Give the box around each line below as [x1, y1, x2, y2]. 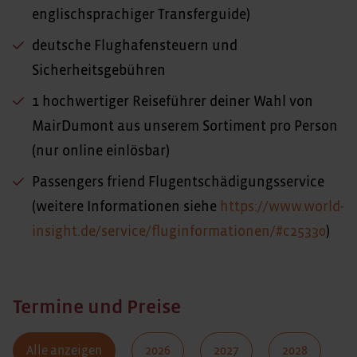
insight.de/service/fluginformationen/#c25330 [32, 224, 326, 239]
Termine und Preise [13, 296, 181, 317]
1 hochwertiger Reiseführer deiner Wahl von [32, 94, 313, 109]
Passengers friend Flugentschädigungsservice [32, 175, 324, 190]
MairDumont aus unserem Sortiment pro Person [32, 119, 338, 134]
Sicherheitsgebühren [32, 63, 166, 78]
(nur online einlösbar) [32, 143, 170, 159]
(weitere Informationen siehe [32, 199, 220, 214]
